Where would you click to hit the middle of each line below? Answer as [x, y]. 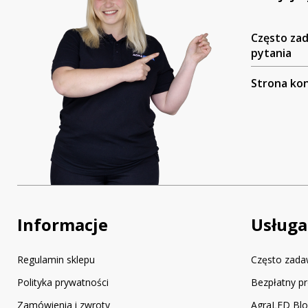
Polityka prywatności [63, 282]
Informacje [63, 224]
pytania [271, 53]
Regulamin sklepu [56, 259]
